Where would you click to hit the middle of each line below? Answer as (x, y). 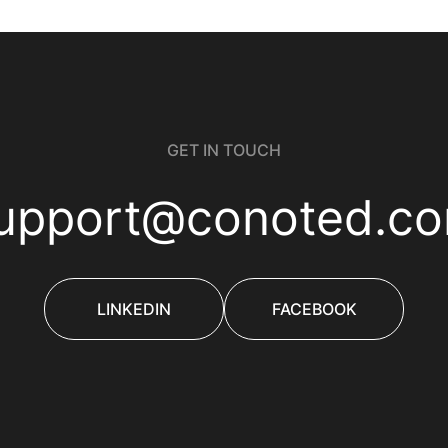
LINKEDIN (134, 309)
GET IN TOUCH (224, 150)
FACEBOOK (314, 309)
